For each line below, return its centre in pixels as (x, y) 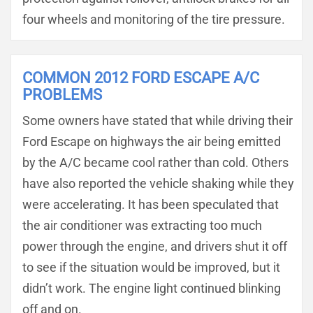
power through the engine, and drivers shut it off (155, 246)
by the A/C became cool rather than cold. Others (155, 162)
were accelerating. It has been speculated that (151, 204)
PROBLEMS (62, 94)
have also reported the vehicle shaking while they (158, 183)
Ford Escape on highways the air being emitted (152, 141)
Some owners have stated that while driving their (158, 121)
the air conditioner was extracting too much (142, 225)
